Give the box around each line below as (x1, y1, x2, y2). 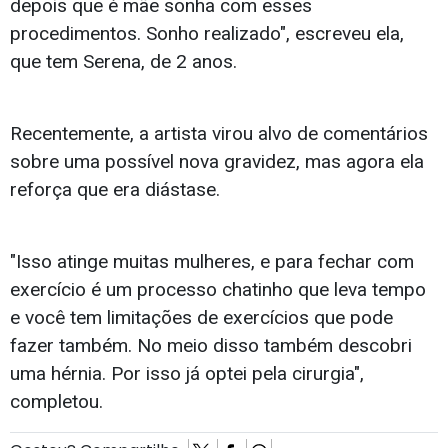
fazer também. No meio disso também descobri (10, 334, 412, 358)
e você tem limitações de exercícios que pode (10, 306, 393, 330)
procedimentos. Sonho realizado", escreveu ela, (10, 22, 404, 46)
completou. (10, 390, 103, 414)
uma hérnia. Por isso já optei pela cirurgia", (10, 362, 364, 386)
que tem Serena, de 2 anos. (10, 50, 237, 74)
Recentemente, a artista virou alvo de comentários (10, 122, 428, 146)
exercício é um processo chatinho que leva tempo (10, 278, 426, 302)
